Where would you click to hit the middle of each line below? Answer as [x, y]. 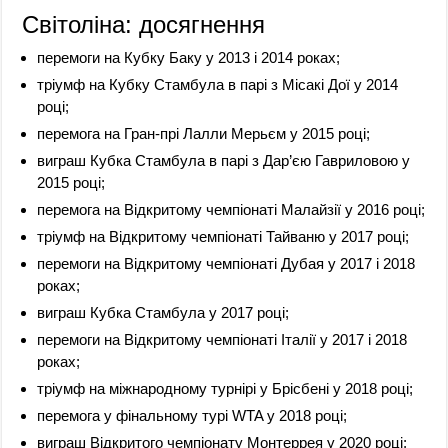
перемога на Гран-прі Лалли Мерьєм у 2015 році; [204, 133]
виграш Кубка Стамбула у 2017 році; [163, 312]
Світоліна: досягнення [144, 24]
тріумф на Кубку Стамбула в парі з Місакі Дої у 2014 [218, 84]
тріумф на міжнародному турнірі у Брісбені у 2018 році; [225, 388]
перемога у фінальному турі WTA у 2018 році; [192, 415]
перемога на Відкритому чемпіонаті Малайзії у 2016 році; [231, 209]
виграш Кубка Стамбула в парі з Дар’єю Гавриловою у [224, 160]
